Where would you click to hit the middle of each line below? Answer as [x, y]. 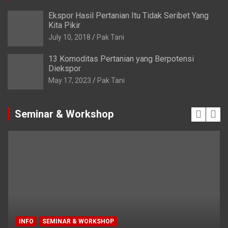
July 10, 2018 [69, 37]
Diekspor [65, 69]
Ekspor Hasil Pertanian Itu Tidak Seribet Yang [129, 16]
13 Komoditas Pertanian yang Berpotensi [121, 59]
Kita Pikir [64, 25]
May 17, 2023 [70, 81]
